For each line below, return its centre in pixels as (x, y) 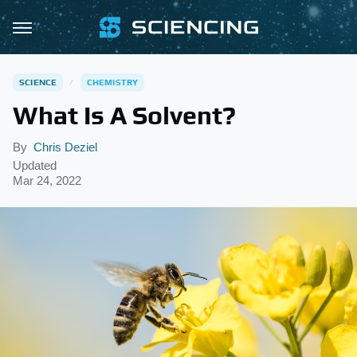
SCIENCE (38, 82)
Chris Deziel (65, 147)
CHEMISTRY (112, 82)
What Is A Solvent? (124, 115)
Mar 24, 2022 (47, 180)
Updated (35, 165)
